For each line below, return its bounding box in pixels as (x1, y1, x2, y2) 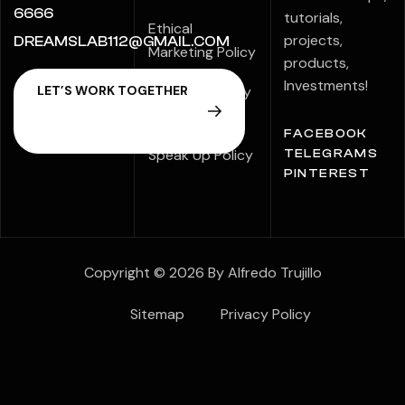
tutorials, (283, 8, 343, 27)
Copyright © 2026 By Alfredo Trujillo (83, 263, 322, 282)
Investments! (283, 76, 368, 95)
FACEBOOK (283, 127, 368, 141)
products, (283, 53, 349, 72)
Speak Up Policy (148, 146, 254, 165)
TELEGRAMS (283, 146, 379, 161)
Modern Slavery (148, 82, 252, 101)
